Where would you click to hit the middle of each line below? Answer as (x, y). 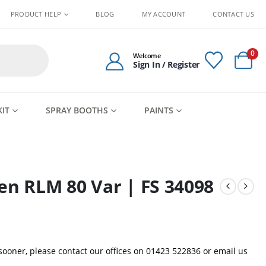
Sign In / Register (166, 64)
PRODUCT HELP (36, 14)
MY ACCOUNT (164, 14)
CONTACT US (233, 14)
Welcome (147, 55)
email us (230, 251)
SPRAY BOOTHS (77, 110)
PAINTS (159, 110)
